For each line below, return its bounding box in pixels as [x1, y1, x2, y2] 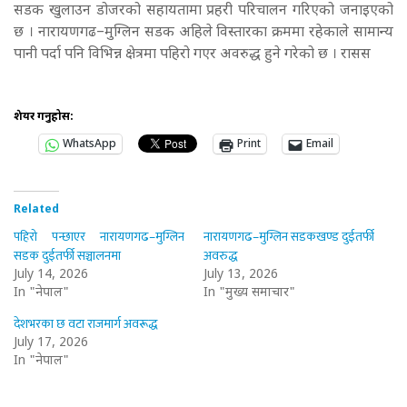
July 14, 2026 [14, 266, 88, 284]
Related [14, 203, 59, 218]
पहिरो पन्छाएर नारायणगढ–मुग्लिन [14, 226, 185, 248]
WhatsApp [63, 137, 116, 153]
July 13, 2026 [203, 266, 278, 284]
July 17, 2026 [14, 334, 88, 352]
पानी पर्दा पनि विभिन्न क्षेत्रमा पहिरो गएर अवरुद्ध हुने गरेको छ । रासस [14, 45, 374, 65]
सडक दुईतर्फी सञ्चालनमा [14, 245, 121, 267]
